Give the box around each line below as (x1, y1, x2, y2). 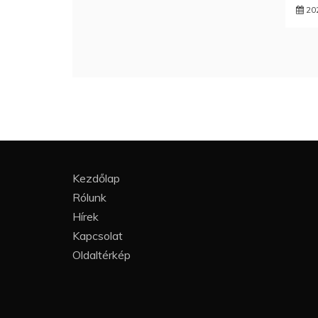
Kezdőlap (72, 171, 120, 185)
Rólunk (72, 190, 106, 204)
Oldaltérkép (72, 248, 131, 262)
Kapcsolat (72, 229, 123, 243)
